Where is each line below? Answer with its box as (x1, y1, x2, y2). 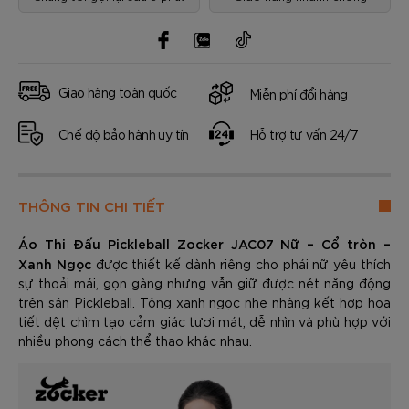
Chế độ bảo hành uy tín (58, 126, 189, 142)
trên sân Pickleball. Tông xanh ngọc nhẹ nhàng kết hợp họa (18, 294, 391, 310)
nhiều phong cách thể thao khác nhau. (18, 332, 252, 349)
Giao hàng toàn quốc (58, 83, 177, 100)
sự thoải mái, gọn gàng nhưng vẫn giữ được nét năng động (18, 275, 391, 291)
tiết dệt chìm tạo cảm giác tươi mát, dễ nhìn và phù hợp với (18, 313, 391, 330)
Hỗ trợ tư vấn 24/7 (249, 126, 359, 142)
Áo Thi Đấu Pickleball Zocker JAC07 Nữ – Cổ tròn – (18, 235, 391, 252)
